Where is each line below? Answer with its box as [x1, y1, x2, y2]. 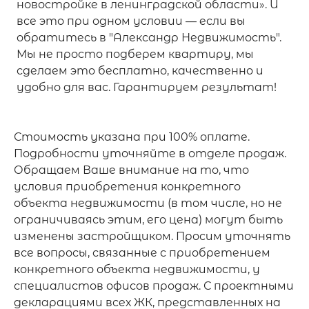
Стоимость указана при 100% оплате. [14, 130, 250, 143]
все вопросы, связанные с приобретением [14, 246, 270, 259]
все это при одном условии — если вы [17, 14, 246, 28]
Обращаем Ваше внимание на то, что [14, 163, 249, 177]
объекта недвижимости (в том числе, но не [14, 196, 282, 210]
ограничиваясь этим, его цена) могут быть [14, 212, 283, 226]
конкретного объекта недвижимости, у [14, 262, 260, 276]
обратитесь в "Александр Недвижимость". [17, 30, 281, 44]
